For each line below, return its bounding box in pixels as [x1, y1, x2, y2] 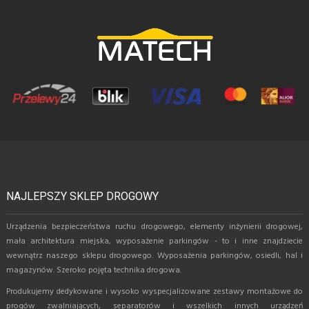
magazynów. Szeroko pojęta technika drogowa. [6, 263, 181, 278]
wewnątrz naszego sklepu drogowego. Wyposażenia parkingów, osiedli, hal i [6, 249, 303, 263]
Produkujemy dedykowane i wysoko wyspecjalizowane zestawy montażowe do [6, 285, 303, 299]
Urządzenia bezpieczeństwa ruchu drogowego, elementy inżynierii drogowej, [6, 220, 303, 235]
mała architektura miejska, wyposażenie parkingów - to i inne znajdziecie [6, 235, 303, 249]
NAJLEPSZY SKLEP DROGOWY [6, 190, 159, 203]
